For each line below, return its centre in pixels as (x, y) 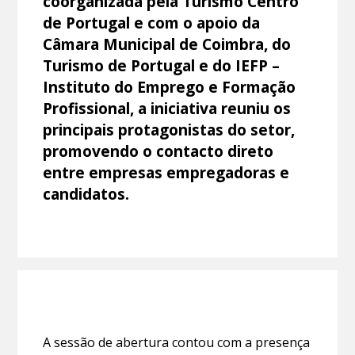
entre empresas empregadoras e (166, 172)
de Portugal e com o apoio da (152, 22)
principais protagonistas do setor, (169, 129)
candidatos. (86, 193)
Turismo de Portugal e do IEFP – (162, 65)
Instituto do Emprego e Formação (170, 86)
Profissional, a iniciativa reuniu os (167, 108)
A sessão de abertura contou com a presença (177, 342)
